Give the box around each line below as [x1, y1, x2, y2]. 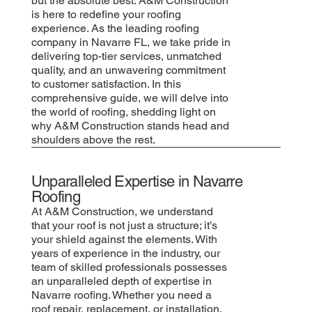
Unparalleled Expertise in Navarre [31, 173, 243, 191]
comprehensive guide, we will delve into [31, 91, 228, 104]
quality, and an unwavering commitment [31, 63, 226, 77]
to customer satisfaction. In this [31, 77, 181, 91]
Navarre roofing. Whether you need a [31, 288, 212, 302]
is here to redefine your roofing [31, 7, 181, 21]
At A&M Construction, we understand [31, 204, 213, 218]
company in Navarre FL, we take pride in [31, 35, 231, 49]
